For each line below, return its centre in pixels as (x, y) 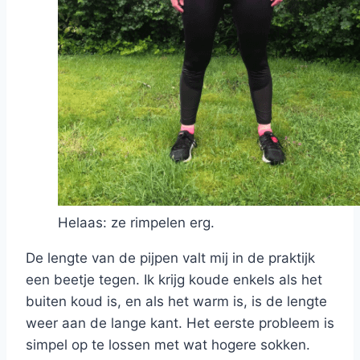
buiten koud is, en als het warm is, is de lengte (176, 301)
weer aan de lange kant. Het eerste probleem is (180, 323)
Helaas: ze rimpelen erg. (136, 222)
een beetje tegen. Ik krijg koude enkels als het (174, 279)
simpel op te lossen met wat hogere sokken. (168, 344)
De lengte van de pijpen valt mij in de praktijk (170, 258)
